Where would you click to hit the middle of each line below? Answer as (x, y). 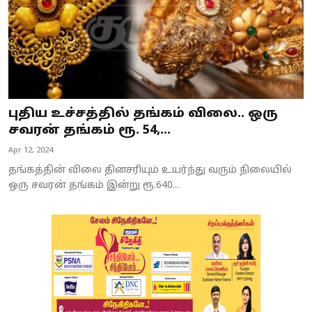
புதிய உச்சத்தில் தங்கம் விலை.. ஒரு (143, 114)
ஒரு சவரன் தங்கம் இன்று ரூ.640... (94, 185)
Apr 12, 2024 (31, 150)
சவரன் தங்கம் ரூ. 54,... (89, 130)
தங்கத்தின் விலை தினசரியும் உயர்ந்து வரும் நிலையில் (150, 170)
